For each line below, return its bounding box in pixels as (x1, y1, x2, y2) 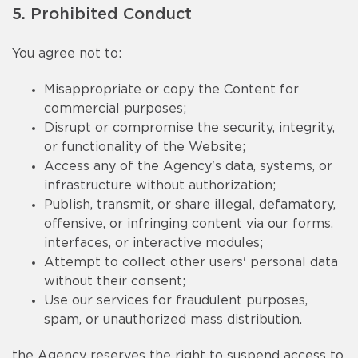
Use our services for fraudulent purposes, (44, 294, 308, 307)
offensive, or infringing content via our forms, (44, 217, 333, 230)
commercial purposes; (44, 102, 186, 115)
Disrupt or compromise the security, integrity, (44, 121, 335, 134)
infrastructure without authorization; (44, 179, 276, 192)
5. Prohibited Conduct (12, 6, 192, 22)
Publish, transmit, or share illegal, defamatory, (44, 198, 336, 211)
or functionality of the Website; (44, 141, 245, 153)
